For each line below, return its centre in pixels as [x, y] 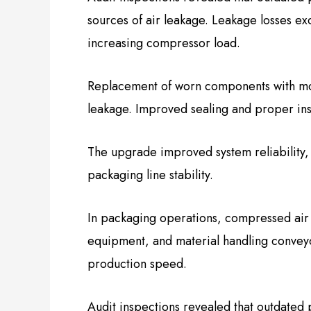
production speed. [137, 263]
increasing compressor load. [164, 43]
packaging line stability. [150, 175]
